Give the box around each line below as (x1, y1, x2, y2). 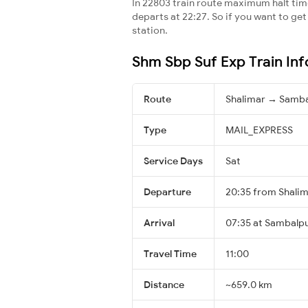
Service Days (144, 154, 203, 167)
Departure (144, 185, 191, 198)
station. (132, 23, 168, 36)
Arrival (144, 216, 175, 229)
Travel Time (144, 247, 197, 260)
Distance (144, 278, 184, 291)
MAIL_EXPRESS (225, 123, 293, 136)
